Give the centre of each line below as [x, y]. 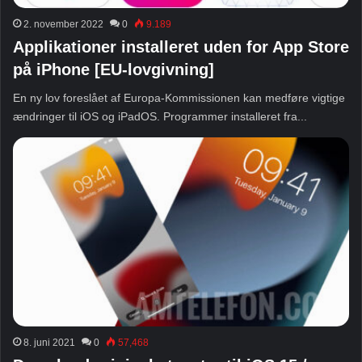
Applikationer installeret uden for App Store [181, 46]
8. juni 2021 [49, 343]
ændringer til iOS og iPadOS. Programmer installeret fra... [160, 116]
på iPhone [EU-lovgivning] [114, 69]
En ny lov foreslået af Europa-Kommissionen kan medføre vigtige [179, 97]
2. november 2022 [63, 24]
